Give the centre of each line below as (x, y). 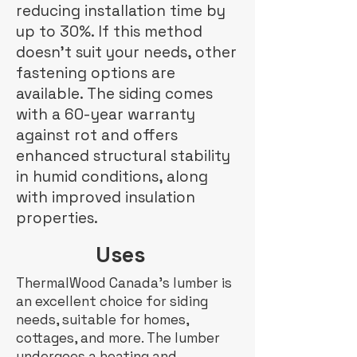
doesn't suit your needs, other (126, 52)
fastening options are (96, 73)
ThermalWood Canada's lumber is (124, 283)
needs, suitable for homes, (102, 320)
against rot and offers (97, 135)
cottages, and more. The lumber (118, 338)
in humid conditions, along (112, 177)
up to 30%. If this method (109, 31)
